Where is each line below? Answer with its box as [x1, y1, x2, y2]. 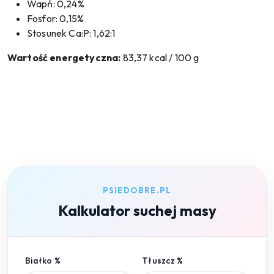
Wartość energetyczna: [7, 51, 121, 64]
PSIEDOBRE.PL [102, 185, 172, 195]
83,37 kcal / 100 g [120, 51, 199, 64]
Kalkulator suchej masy [57, 201, 217, 220]
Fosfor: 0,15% [27, 12, 84, 24]
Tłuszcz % [142, 255, 183, 266]
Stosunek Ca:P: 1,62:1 [27, 27, 116, 39]
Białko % [25, 255, 61, 266]
